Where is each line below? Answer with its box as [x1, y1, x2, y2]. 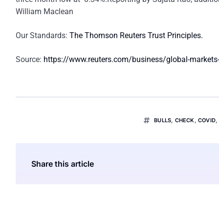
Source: [16, 55, 44, 64]
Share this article [31, 159, 94, 169]
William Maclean [16, 7, 73, 16]
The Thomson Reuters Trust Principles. [69, 31, 203, 40]
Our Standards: [16, 31, 69, 40]
